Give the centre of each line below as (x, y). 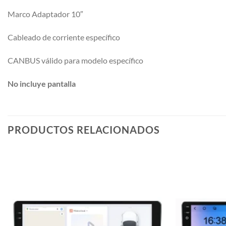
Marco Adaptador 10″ (45, 14)
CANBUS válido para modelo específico (76, 60)
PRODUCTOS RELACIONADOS (84, 129)
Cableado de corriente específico (64, 37)
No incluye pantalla (42, 83)
